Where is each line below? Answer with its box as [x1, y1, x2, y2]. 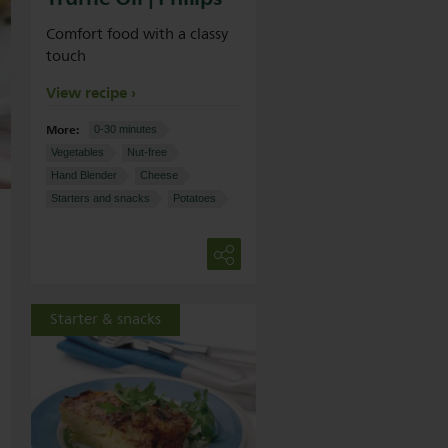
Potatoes [173, 192, 216, 204]
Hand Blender [51, 169, 117, 181]
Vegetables [51, 146, 104, 158]
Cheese [140, 169, 178, 181]
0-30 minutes [94, 123, 157, 135]
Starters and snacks [51, 192, 150, 204]
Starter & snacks [50, 307, 161, 332]
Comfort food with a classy [46, 22, 228, 47]
